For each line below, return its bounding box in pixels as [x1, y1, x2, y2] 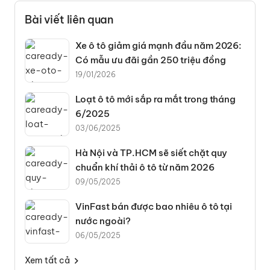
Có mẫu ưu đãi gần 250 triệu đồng [75, 54, 226, 66]
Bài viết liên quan [25, 13, 114, 27]
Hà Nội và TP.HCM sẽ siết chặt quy [75, 147, 228, 159]
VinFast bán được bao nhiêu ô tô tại [75, 201, 233, 213]
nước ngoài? [75, 215, 131, 227]
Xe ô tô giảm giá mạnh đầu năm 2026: [75, 40, 242, 52]
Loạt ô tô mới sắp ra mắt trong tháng [75, 93, 236, 105]
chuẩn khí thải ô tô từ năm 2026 [75, 162, 215, 174]
